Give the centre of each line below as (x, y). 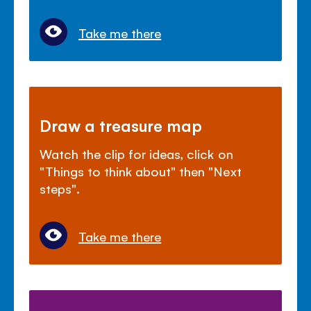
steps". (60, 188)
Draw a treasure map (121, 125)
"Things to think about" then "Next (141, 171)
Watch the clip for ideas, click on (136, 154)
